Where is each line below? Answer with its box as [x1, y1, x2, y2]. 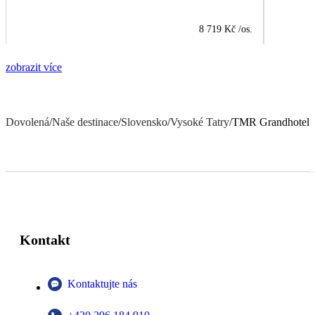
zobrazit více [6, 60, 62, 73]
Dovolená [6, 115, 49, 128]
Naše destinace [52, 115, 118, 128]
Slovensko [121, 115, 167, 128]
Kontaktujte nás [67, 277, 137, 290]
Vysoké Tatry [170, 115, 229, 128]
